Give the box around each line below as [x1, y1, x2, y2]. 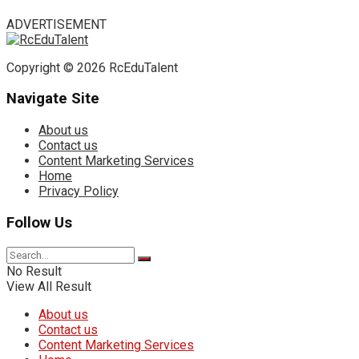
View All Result [6, 278, 91, 294]
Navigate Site [6, 90, 99, 108]
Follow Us [6, 213, 72, 232]
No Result [6, 263, 62, 279]
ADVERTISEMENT [6, 16, 107, 32]
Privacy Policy [38, 184, 119, 200]
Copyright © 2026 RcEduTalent [6, 59, 178, 75]
